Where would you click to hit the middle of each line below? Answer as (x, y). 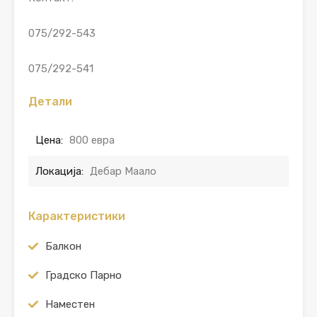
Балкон (63, 247)
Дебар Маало (123, 172)
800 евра (92, 140)
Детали (50, 102)
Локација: (59, 172)
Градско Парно (83, 276)
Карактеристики (77, 217)
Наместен (70, 305)
